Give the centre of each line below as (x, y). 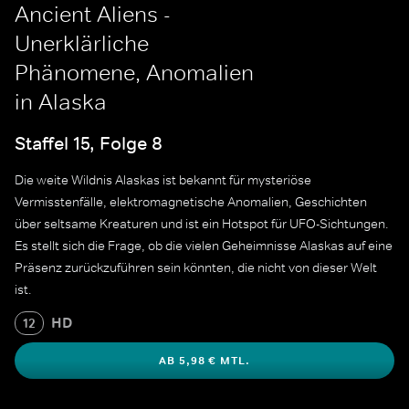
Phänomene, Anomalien (134, 73)
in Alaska (61, 102)
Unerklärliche (82, 43)
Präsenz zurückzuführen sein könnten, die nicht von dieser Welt (196, 268)
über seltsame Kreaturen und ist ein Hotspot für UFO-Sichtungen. (202, 224)
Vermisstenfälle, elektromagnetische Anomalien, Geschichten (191, 202)
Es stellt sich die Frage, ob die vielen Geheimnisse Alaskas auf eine (204, 246)
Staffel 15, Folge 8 (89, 143)
